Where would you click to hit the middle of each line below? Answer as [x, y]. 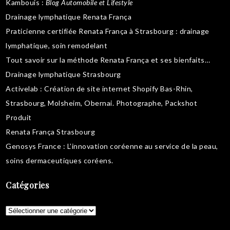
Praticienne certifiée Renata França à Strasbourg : [93, 31]
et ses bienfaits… [180, 60]
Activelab [22, 88]
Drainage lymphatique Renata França [69, 16]
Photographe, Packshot [157, 103]
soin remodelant [80, 45]
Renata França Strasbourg [51, 131]
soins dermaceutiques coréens [59, 160]
